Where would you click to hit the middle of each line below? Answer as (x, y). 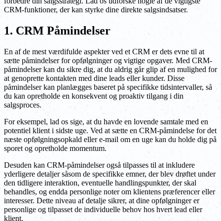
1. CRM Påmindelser (57, 30)
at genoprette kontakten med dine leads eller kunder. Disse (94, 78)
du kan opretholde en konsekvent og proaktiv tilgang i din (94, 96)
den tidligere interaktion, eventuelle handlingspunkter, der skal (100, 183)
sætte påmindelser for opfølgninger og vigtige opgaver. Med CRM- (108, 60)
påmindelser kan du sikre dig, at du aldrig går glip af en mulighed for (110, 69)
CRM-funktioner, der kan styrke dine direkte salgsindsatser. (96, 9)
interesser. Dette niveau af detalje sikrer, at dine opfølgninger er (102, 200)
